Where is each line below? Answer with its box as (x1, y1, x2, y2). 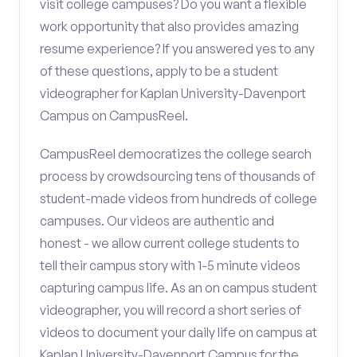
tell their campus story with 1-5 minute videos (40, 257, 300, 273)
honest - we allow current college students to (40, 235, 300, 251)
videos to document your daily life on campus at (40, 324, 317, 340)
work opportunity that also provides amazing (40, 18, 299, 34)
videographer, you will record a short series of (40, 302, 301, 318)
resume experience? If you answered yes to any (40, 41, 315, 57)
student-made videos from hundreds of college (40, 190, 317, 206)
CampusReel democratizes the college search (40, 146, 312, 162)
